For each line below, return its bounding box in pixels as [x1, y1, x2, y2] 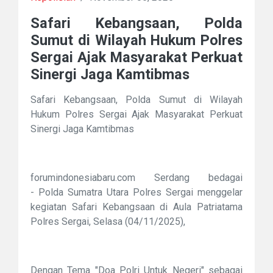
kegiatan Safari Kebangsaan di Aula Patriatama [30, 200, 243, 213]
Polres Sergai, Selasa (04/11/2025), [30, 215, 185, 227]
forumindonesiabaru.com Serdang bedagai [30, 171, 243, 183]
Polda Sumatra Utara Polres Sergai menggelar [38, 186, 243, 198]
